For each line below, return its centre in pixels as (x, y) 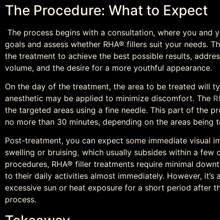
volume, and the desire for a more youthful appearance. (109, 68)
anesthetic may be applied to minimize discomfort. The (109, 98)
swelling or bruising (41, 152)
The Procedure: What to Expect (106, 10)
